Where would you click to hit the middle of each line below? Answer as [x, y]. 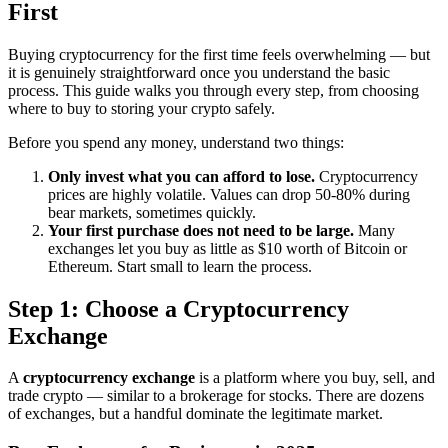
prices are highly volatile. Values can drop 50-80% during [229, 194]
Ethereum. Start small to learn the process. [180, 266]
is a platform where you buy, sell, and [315, 378]
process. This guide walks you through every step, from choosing [213, 90]
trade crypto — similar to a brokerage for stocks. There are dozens [216, 396]
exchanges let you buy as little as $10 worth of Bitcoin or [227, 248]
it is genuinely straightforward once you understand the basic [199, 72]
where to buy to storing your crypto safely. [141, 108]
